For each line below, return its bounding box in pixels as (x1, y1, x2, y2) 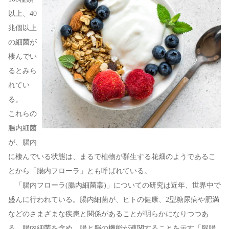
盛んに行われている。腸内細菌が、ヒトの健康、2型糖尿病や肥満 (8, 196, 219, 204)
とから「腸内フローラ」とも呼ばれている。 (8, 167, 151, 175)
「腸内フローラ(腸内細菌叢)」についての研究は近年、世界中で (8, 181, 221, 190)
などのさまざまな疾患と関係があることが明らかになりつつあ (8, 210, 209, 218)
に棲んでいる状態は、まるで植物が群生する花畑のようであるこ (8, 153, 216, 161)
